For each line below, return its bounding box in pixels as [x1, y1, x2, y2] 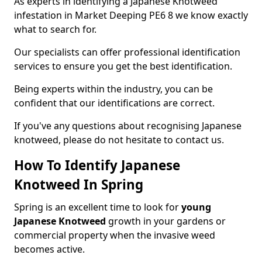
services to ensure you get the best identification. [14, 60, 232, 73]
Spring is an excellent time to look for [14, 201, 181, 213]
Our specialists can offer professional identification [14, 46, 240, 58]
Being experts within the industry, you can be [14, 82, 213, 95]
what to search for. [14, 23, 96, 36]
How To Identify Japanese [14, 156, 180, 174]
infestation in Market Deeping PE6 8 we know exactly [14, 9, 248, 22]
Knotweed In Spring [14, 175, 143, 194]
